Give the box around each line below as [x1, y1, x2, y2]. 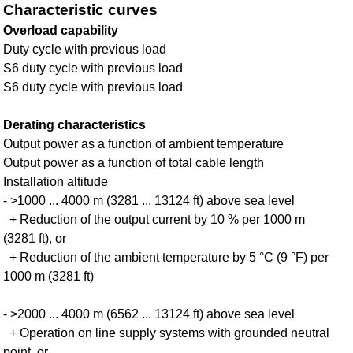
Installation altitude [3, 174, 109, 188]
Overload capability [3, 23, 119, 37]
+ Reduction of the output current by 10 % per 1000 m [3, 212, 306, 226]
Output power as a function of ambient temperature [3, 136, 284, 150]
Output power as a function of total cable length [3, 155, 265, 169]
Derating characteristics [3, 117, 147, 132]
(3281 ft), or [3, 231, 67, 245]
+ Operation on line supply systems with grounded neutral [3, 325, 330, 340]
